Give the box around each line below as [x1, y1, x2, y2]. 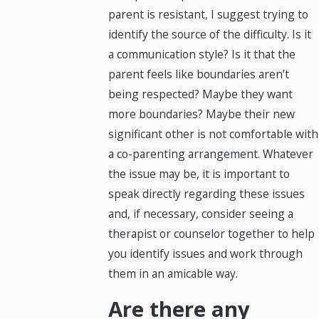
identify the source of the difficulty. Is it [108, 26, 312, 42]
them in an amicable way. [108, 265, 239, 281]
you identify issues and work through [108, 245, 303, 261]
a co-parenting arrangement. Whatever [108, 145, 314, 162]
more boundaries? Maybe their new [108, 105, 296, 122]
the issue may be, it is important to [108, 165, 291, 182]
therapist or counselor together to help [108, 225, 315, 241]
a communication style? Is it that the [108, 46, 296, 62]
